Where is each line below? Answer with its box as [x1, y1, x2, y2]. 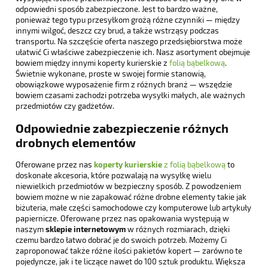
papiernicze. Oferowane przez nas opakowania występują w [16, 213, 229, 223]
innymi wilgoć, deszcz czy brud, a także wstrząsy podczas [16, 25, 219, 35]
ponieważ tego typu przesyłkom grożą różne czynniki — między [16, 14, 240, 25]
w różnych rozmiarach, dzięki [126, 224, 230, 234]
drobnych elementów [16, 135, 136, 150]
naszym [16, 224, 45, 234]
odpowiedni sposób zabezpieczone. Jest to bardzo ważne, [16, 4, 218, 14]
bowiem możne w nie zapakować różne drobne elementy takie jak [16, 191, 246, 202]
